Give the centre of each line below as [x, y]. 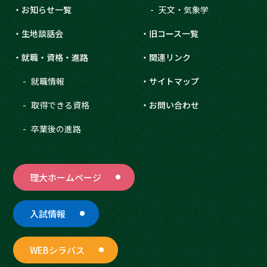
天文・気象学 [184, 9]
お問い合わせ [174, 105]
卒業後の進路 [56, 128]
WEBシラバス [58, 250]
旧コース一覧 [174, 33]
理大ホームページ [66, 177]
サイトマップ [174, 81]
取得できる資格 [60, 105]
